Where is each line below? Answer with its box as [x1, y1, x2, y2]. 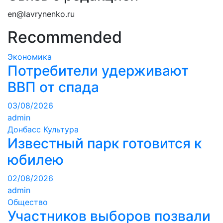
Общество [7, 197, 48, 207]
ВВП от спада [7, 78, 99, 96]
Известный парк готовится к [7, 134, 202, 152]
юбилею [7, 151, 64, 168]
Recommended [7, 27, 122, 47]
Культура [43, 124, 79, 134]
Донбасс [7, 124, 41, 134]
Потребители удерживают [7, 62, 189, 79]
